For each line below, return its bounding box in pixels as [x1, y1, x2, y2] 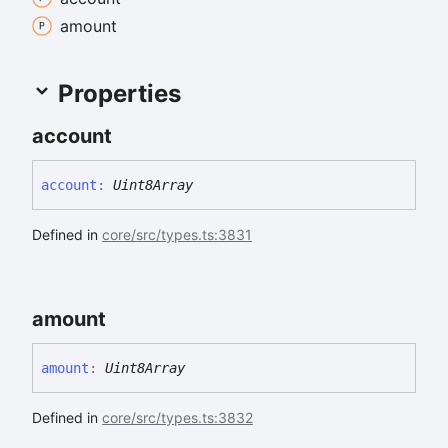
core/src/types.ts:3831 [102, 225, 252, 243]
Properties [52, 78, 181, 108]
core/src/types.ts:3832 [102, 408, 253, 426]
